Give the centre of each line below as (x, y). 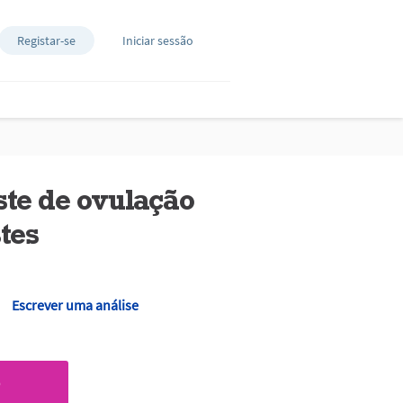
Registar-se (46, 40)
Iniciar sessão (158, 40)
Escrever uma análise (75, 305)
